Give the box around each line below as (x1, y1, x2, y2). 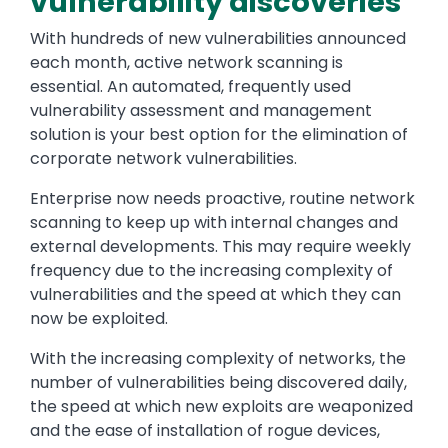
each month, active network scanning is (30, 51, 343, 75)
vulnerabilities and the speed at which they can (30, 283, 401, 307)
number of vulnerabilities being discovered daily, (30, 371, 407, 395)
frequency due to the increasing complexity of (30, 259, 393, 283)
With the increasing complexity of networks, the (30, 347, 406, 371)
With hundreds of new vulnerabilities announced (30, 27, 406, 51)
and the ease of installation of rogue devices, (30, 419, 380, 443)
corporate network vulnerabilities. (30, 147, 297, 171)
